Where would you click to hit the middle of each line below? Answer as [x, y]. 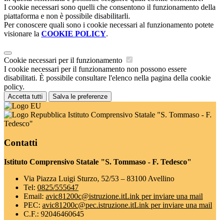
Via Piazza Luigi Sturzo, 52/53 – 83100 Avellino [99, 178]
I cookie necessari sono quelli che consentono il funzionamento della [110, 7]
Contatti [21, 142]
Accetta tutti [25, 97]
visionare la [23, 34]
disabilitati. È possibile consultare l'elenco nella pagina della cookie [107, 78]
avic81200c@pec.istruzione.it [88, 205]
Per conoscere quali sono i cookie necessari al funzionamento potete [109, 25]
